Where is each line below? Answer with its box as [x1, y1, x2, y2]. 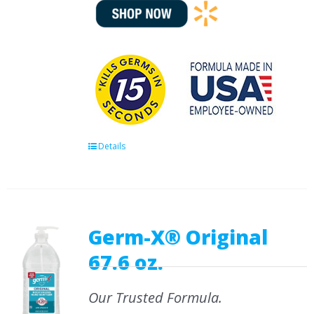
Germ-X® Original [88, 224, 268, 250]
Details [97, 140, 125, 152]
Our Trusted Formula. [88, 288, 222, 307]
